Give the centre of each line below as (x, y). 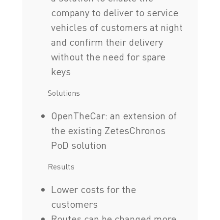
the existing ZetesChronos (109, 131)
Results (61, 167)
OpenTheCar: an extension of (114, 116)
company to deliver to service (115, 13)
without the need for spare (109, 57)
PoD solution (79, 145)
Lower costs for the (94, 190)
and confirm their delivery (107, 42)
